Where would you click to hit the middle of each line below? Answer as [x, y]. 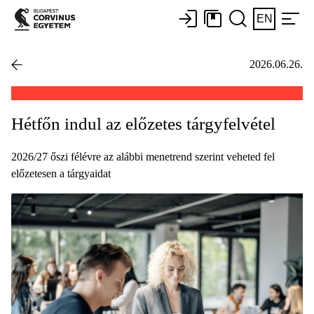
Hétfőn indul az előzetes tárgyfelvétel [143, 123]
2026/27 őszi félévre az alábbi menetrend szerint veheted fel [143, 156]
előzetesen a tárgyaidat [61, 173]
